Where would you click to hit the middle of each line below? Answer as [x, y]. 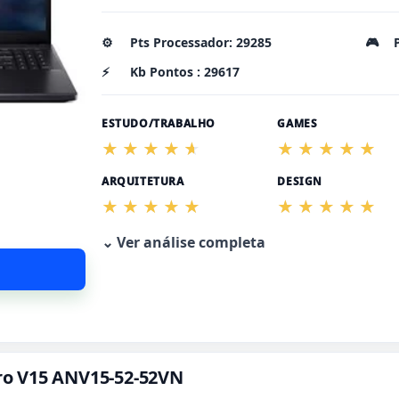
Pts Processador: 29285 [201, 43]
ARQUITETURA [143, 182]
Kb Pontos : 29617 [185, 72]
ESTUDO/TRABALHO [159, 124]
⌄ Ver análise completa [183, 243]
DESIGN [300, 182]
